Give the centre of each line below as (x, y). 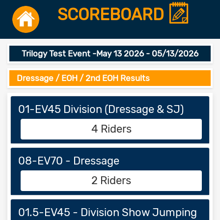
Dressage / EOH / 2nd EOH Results (83, 78)
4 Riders (111, 129)
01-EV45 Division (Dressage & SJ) (101, 109)
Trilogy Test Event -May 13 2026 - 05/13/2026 (110, 54)
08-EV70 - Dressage (69, 161)
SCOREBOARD (112, 14)
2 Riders (111, 180)
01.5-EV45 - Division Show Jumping (108, 212)
